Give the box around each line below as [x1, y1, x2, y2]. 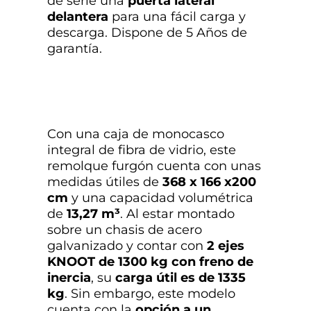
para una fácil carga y [108, 8, 246, 24]
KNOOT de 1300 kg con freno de [47, 253, 253, 269]
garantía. [47, 40, 102, 56]
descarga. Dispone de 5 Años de [47, 24, 247, 40]
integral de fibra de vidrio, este [47, 142, 236, 158]
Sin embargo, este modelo [71, 285, 235, 301]
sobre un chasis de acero [47, 221, 202, 237]
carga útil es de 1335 [115, 269, 246, 285]
